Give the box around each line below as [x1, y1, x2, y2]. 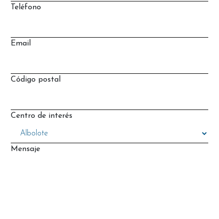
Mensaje [11, 145, 40, 153]
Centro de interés [11, 111, 72, 120]
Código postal [11, 75, 61, 84]
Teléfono [11, 3, 41, 11]
